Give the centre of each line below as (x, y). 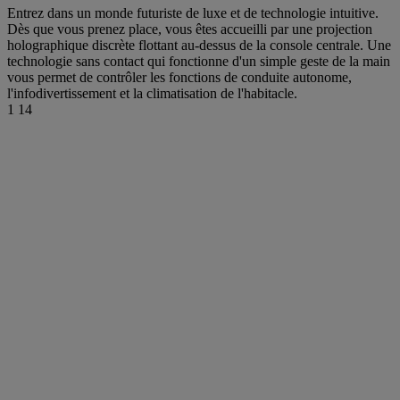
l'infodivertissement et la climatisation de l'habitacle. (152, 93)
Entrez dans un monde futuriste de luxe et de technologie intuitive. (193, 12)
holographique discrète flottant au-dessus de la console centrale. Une (199, 45)
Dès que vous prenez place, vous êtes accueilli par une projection (190, 29)
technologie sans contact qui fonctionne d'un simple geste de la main (199, 61)
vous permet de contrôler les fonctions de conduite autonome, (179, 77)
